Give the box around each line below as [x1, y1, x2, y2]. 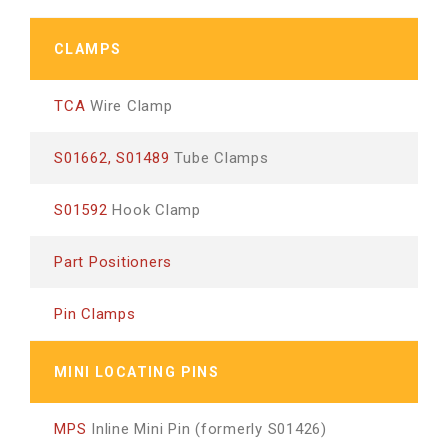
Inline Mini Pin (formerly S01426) [86, 420, 327, 438]
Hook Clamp [107, 201, 201, 219]
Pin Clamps [54, 305, 136, 323]
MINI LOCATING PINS [54, 364, 220, 380]
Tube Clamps [169, 149, 269, 167]
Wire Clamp [85, 97, 173, 115]
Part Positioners [54, 253, 172, 271]
